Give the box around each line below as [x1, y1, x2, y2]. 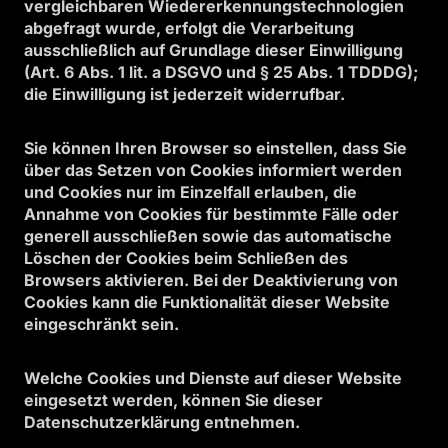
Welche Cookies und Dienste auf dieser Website [24, 368, 402, 388]
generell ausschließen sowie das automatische [24, 226, 392, 246]
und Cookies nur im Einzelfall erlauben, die [24, 182, 357, 202]
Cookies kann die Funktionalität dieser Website [24, 292, 390, 312]
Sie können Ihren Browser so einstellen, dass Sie [24, 138, 407, 158]
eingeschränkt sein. [24, 314, 179, 334]
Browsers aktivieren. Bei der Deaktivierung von [24, 270, 398, 290]
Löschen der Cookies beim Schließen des [24, 248, 348, 268]
